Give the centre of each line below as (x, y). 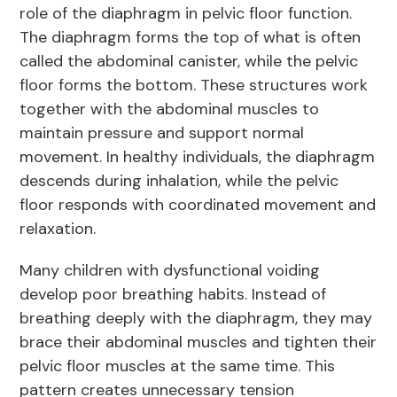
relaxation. (60, 229)
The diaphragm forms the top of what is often (191, 38)
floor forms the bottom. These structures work (194, 86)
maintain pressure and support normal (162, 133)
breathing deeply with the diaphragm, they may (196, 319)
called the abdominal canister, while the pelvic (189, 62)
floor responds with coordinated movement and (198, 205)
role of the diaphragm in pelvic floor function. (186, 14)
